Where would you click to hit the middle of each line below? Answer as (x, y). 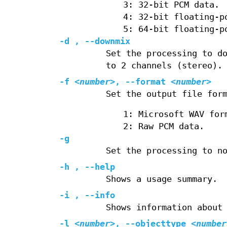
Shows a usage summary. (161, 179)
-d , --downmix (95, 42)
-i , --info (87, 196)
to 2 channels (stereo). (164, 66)
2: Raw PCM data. (164, 127)
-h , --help (87, 167)
